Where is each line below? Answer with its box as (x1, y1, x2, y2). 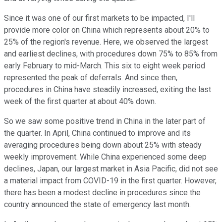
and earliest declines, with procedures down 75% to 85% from (4, 49, 218, 59)
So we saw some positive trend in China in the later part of (4, 116, 206, 126)
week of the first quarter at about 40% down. (4, 97, 156, 107)
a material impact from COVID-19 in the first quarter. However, (4, 176, 217, 186)
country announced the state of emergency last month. (4, 200, 191, 210)
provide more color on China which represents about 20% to (4, 25, 210, 35)
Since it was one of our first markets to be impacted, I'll (4, 13, 195, 23)
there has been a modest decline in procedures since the (4, 188, 201, 198)
